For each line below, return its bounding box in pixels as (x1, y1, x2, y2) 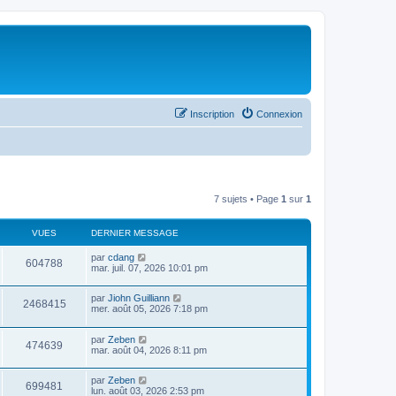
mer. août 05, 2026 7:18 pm (91, 303, 208, 315)
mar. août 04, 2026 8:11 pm (91, 344, 207, 355)
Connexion (256, 108, 302, 119)
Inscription (190, 108, 234, 119)
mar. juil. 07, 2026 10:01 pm (91, 262, 208, 273)
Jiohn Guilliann (108, 293, 170, 304)
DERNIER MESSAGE (91, 227, 179, 238)
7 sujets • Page (214, 193, 281, 204)
